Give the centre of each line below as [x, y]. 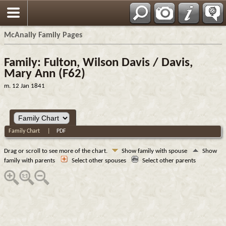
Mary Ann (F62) [45, 74]
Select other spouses [100, 160]
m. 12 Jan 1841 [24, 86]
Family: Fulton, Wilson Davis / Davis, [98, 63]
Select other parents [170, 160]
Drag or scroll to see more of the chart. [56, 151]
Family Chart [25, 131]
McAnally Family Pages [43, 35]
